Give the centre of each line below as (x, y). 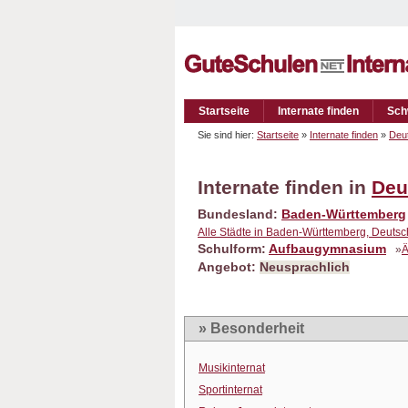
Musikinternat (232, 368)
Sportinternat (230, 390)
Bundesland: (240, 214)
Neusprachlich (305, 267)
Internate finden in (285, 187)
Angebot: (229, 267)
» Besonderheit (251, 328)
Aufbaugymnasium (327, 249)
